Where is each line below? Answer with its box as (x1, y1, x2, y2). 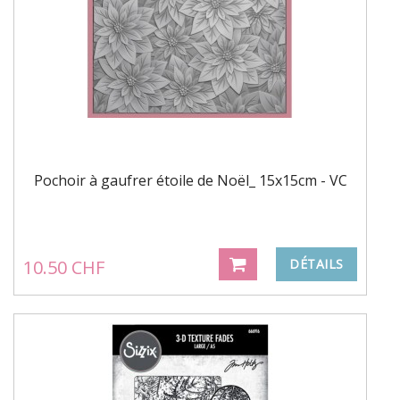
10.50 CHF (23, 254, 104, 279)
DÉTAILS (289, 254, 344, 272)
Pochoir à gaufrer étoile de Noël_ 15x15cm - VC (33, 170, 347, 190)
